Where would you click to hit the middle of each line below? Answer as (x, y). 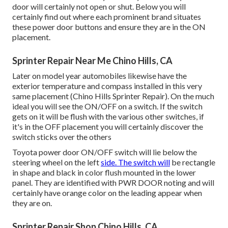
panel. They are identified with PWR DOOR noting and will (113, 182)
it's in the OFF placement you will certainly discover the (108, 126)
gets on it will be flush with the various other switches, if (108, 116)
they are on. (32, 203)
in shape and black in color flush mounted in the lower (104, 172)
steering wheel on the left (56, 162)
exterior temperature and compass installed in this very (107, 85)
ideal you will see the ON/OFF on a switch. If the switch (107, 106)
